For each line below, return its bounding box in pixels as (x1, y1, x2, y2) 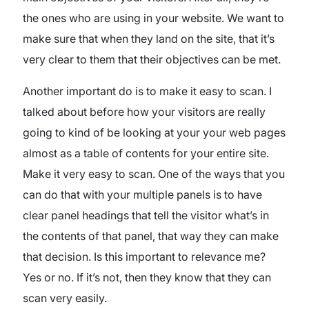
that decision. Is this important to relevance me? (23, 249, 266, 263)
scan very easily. (23, 290, 107, 305)
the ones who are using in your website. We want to (23, 10, 284, 25)
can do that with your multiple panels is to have (23, 187, 262, 201)
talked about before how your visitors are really (23, 104, 266, 119)
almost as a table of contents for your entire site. (23, 146, 269, 160)
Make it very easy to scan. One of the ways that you (23, 166, 285, 181)
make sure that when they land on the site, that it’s (23, 31, 275, 46)
